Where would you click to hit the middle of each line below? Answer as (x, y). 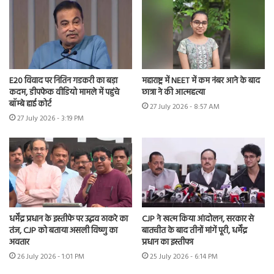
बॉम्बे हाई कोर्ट (30, 105)
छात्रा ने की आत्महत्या (173, 93)
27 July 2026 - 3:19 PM (50, 119)
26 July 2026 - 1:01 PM (51, 257)
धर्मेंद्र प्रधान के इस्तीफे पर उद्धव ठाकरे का (68, 219)
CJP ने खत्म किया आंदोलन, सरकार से (198, 219)
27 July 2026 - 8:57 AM (185, 107)
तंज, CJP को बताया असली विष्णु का (63, 231)
